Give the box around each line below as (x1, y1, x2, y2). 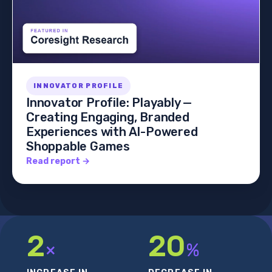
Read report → (26, 156, 90, 167)
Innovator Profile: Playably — (26, 95, 192, 110)
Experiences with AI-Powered (26, 124, 198, 140)
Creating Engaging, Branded (26, 110, 189, 125)
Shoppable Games (26, 139, 131, 154)
